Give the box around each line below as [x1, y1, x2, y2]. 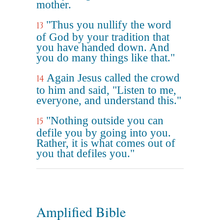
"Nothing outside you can [46, 114, 164, 127]
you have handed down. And [36, 41, 169, 54]
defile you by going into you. [36, 127, 171, 139]
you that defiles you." [36, 147, 135, 160]
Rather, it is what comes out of [36, 137, 175, 149]
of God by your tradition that [36, 31, 169, 43]
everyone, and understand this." [36, 94, 181, 107]
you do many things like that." [36, 52, 175, 64]
